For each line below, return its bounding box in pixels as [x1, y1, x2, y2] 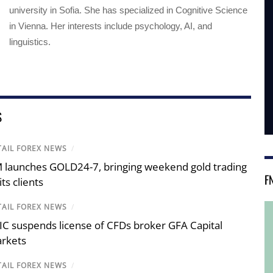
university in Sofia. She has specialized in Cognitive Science [9, 4, 247, 15]
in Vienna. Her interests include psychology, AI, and [9, 20, 212, 31]
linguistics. [9, 36, 51, 47]
